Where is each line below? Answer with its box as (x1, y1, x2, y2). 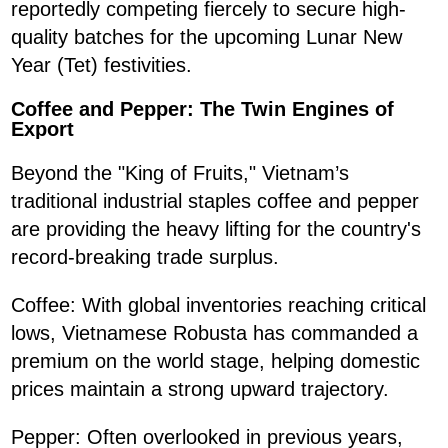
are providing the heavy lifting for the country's (11, 218, 421, 241)
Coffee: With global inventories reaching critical (11, 294, 426, 317)
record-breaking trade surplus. (11, 246, 279, 269)
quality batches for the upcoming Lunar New (11, 26, 402, 49)
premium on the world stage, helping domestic (11, 350, 420, 373)
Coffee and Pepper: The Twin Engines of (11, 98, 394, 121)
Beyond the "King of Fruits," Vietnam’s (11, 162, 349, 185)
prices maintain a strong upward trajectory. (11, 378, 389, 401)
